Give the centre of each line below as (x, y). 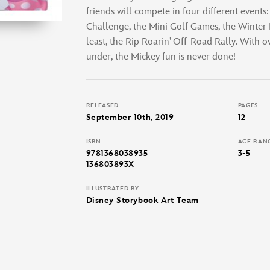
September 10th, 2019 (130, 117)
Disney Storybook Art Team (142, 200)
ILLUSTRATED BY (112, 188)
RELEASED (102, 105)
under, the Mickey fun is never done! (161, 57)
